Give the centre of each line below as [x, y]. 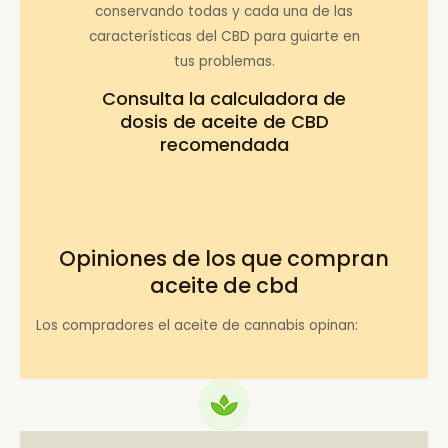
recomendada [224, 145]
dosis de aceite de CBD [224, 122]
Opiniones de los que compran [224, 258]
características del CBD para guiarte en [224, 36]
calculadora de [278, 99]
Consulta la [156, 99]
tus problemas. [224, 61]
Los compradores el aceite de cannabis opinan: [197, 326]
